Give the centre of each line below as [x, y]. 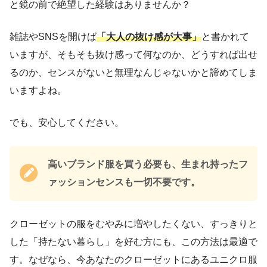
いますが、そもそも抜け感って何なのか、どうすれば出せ [133, 55]
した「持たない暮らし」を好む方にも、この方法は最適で [133, 242]
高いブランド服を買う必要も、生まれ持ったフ [148, 164]
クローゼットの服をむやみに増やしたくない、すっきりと [133, 224]
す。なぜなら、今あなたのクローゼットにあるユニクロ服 [133, 260]
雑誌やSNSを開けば [53, 37]
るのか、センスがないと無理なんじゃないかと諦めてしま [133, 72]
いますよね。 [38, 90]
